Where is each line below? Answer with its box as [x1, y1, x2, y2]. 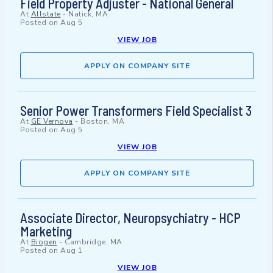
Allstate [30, 9, 61, 19]
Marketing [20, 223, 72, 239]
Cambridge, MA [65, 237, 122, 247]
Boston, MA [80, 116, 124, 127]
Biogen [30, 237, 57, 247]
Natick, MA [68, 9, 108, 19]
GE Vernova [30, 116, 73, 127]
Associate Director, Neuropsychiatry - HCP [20, 210, 241, 226]
